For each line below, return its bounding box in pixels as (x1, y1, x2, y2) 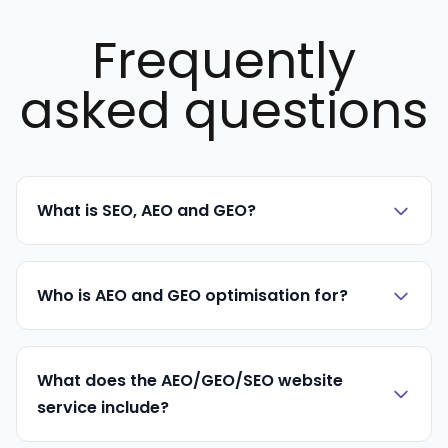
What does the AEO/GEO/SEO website (37, 369, 343, 392)
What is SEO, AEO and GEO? (37, 199, 256, 222)
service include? (37, 396, 169, 419)
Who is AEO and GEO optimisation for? (37, 284, 348, 307)
